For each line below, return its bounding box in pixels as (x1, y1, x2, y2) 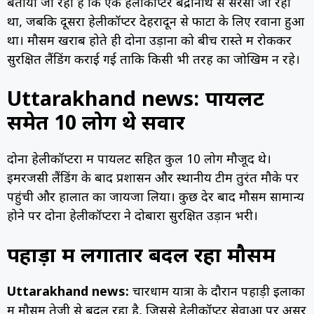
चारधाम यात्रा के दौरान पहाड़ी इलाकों (132, 285, 305, 301)
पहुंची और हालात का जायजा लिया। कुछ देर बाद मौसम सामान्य (7, 190, 304, 207)
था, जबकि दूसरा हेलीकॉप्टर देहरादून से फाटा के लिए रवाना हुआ (7, 15, 304, 32)
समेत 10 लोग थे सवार (7, 111, 185, 139)
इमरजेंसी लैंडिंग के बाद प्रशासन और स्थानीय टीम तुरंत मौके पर (7, 171, 299, 188)
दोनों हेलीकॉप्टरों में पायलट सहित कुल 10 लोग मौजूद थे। (7, 152, 271, 169)
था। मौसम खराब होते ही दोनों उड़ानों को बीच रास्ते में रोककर (7, 34, 292, 50)
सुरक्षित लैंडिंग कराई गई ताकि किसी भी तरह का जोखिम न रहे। (7, 53, 300, 69)
